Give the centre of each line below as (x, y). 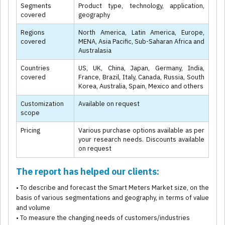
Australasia (95, 51)
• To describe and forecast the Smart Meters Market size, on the (113, 188)
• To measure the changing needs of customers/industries (103, 218)
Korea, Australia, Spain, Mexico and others (141, 86)
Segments (36, 6)
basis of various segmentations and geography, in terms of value (113, 198)
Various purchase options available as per (141, 131)
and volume (33, 208)
